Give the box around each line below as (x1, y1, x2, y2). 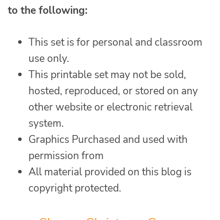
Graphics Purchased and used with (28, 132, 188, 146)
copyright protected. (28, 181, 121, 195)
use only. (28, 51, 69, 65)
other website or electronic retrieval (28, 100, 192, 114)
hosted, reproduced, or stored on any (28, 83, 198, 98)
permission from (28, 148, 104, 163)
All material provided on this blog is (28, 165, 192, 179)
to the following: (8, 3, 87, 17)
